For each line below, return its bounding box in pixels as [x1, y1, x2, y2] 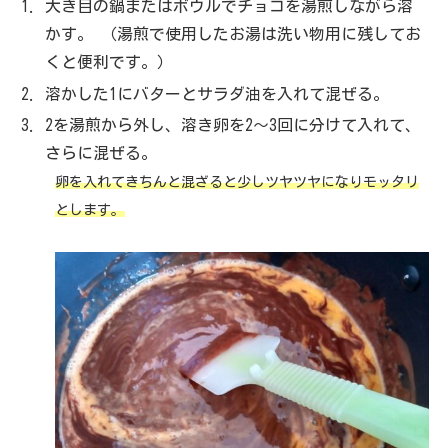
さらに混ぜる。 [45, 144, 158, 161]
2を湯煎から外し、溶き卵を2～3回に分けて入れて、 [45, 116, 422, 133]
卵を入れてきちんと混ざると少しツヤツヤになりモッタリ [55, 174, 420, 189]
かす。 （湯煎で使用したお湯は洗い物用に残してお [45, 26, 422, 43]
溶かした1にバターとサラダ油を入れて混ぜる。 [45, 85, 390, 102]
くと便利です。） [45, 54, 174, 71]
